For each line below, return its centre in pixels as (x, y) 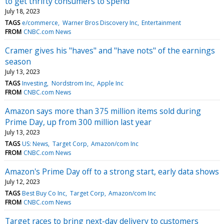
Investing (35, 83)
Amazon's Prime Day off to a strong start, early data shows (112, 171)
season (18, 61)
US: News (35, 143)
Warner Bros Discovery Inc (100, 22)
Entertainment (161, 22)
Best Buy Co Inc (44, 193)
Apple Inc (110, 83)
